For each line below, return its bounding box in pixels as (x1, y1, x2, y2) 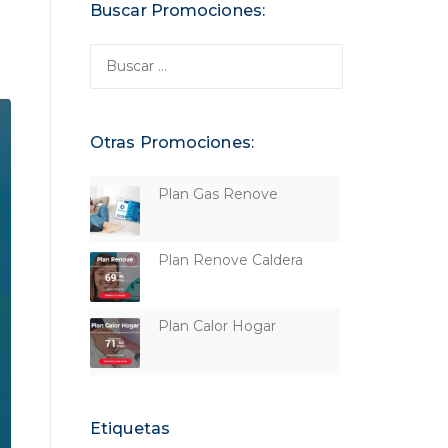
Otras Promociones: (90, 133, 254, 152)
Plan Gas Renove (158, 184, 278, 203)
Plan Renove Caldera (158, 250, 303, 269)
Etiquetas (90, 418, 170, 438)
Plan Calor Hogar (158, 317, 276, 336)
